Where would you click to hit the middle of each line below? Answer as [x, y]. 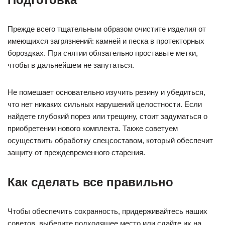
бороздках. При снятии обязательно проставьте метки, [103, 53]
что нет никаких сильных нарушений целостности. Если [105, 104]
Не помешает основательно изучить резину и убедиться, [106, 92]
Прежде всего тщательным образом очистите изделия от [107, 29]
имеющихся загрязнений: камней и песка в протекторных [106, 41]
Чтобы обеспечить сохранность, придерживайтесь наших [107, 211]
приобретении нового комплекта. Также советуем [93, 129]
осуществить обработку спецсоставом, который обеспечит [110, 141]
